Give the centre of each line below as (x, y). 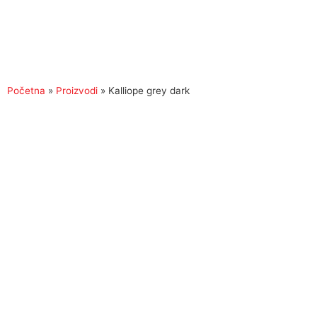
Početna (26, 91)
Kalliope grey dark (149, 91)
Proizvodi (77, 91)
